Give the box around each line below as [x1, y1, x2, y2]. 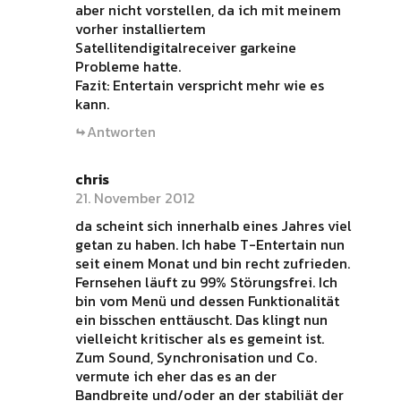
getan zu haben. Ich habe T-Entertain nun [74, 234, 345, 255]
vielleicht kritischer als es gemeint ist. [74, 328, 324, 349]
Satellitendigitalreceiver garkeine [74, 37, 296, 58]
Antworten [86, 121, 156, 142]
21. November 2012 [74, 187, 195, 209]
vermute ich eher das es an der [74, 365, 277, 387]
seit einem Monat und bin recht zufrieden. [74, 252, 350, 274]
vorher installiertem [74, 18, 206, 39]
